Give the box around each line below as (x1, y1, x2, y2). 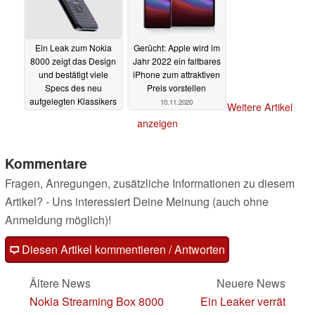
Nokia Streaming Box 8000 (30, 293, 164, 310)
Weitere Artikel (226, 100, 292, 115)
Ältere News (30, 275, 91, 292)
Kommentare (5, 153, 87, 174)
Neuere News (217, 275, 285, 292)
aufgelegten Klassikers (30, 95, 117, 108)
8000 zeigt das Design (30, 55, 116, 67)
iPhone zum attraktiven (133, 68, 220, 81)
